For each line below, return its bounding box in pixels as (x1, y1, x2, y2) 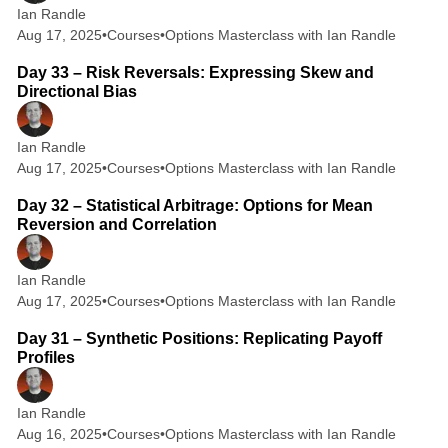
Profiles (16, 349, 75, 366)
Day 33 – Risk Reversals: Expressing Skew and (16, 64, 374, 82)
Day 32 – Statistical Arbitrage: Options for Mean (16, 197, 373, 215)
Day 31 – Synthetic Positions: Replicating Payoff (16, 330, 382, 347)
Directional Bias (16, 83, 137, 101)
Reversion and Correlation (16, 216, 217, 234)
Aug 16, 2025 (16, 426, 102, 442)
